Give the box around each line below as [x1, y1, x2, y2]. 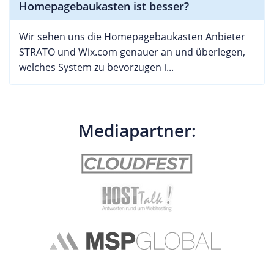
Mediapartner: [78, 119, 196, 142]
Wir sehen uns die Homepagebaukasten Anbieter [19, 30, 245, 43]
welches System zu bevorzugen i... [19, 61, 174, 74]
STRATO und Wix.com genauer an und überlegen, [19, 45, 245, 59]
